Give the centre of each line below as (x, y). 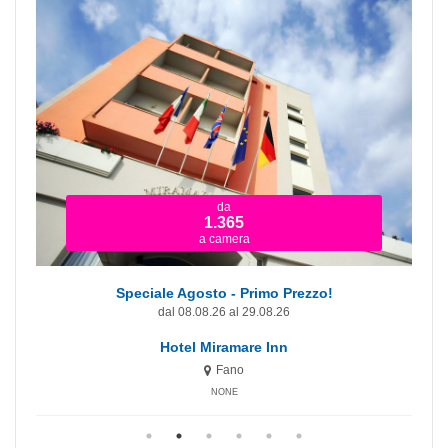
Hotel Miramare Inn (224, 347)
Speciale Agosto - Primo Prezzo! (224, 293)
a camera (224, 239)
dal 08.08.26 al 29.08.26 (224, 312)
